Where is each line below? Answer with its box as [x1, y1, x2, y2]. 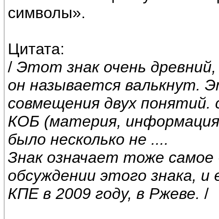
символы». [8, 4, 86, 22]
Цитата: [8, 40, 65, 58]
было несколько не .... [8, 131, 169, 149]
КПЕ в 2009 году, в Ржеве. [8, 185, 200, 203]
